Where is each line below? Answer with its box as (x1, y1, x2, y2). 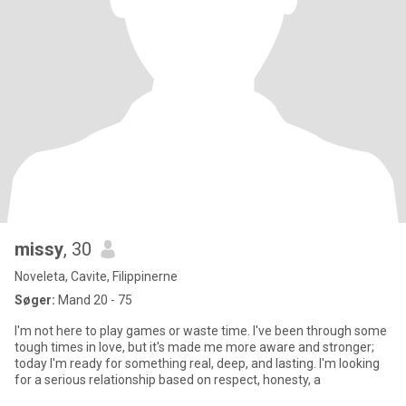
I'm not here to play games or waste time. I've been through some (14, 324, 387, 338)
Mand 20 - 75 (55, 293, 132, 307)
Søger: (14, 293, 55, 307)
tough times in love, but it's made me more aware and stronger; (14, 340, 374, 354)
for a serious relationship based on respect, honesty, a (14, 372, 321, 387)
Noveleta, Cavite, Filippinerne (14, 269, 178, 284)
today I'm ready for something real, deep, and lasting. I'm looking (14, 356, 380, 371)
